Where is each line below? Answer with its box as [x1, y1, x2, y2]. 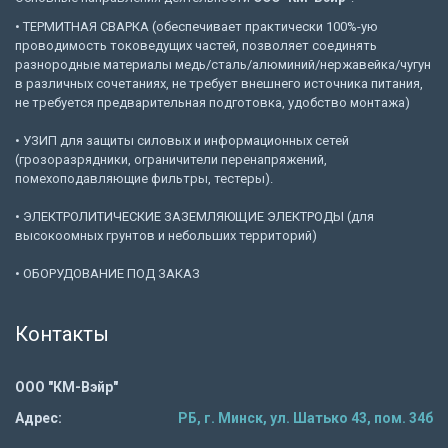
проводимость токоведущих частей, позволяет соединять [15, 37, 377, 53]
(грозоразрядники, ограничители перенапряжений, [15, 151, 327, 167]
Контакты [15, 321, 109, 346]
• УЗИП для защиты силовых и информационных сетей [15, 132, 349, 148]
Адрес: [15, 409, 62, 426]
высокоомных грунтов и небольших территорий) [15, 227, 317, 243]
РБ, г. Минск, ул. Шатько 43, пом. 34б [178, 409, 433, 426]
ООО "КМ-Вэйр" [15, 378, 118, 395]
